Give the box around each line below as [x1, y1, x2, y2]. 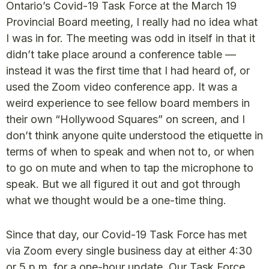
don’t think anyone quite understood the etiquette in [6, 129, 263, 142]
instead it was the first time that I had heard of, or [6, 64, 250, 77]
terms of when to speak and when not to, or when [6, 145, 254, 159]
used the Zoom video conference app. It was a [6, 80, 237, 94]
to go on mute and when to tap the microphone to [6, 162, 253, 175]
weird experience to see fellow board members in [6, 97, 250, 110]
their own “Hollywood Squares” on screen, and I [6, 113, 245, 126]
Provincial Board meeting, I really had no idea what [6, 16, 258, 29]
